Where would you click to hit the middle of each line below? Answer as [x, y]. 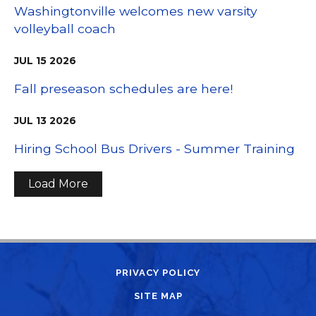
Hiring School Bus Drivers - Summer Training [154, 149]
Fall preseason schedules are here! [123, 89]
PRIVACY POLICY [158, 273]
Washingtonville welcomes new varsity [136, 11]
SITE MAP [158, 296]
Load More [58, 184]
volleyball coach [65, 29]
